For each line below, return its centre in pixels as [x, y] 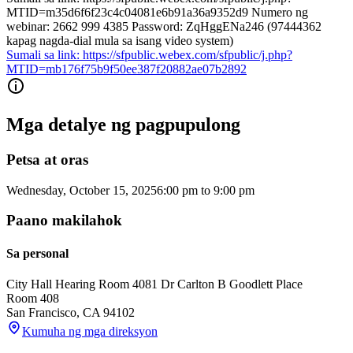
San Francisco [41, 312]
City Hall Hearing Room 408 [79, 284]
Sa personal [37, 253]
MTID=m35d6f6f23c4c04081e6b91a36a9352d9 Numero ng [157, 13]
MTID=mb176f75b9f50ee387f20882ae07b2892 [126, 69]
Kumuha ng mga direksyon [90, 331]
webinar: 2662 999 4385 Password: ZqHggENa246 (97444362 [164, 27]
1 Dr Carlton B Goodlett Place [227, 284]
